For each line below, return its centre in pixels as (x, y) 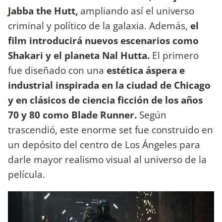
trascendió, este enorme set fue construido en (111, 130)
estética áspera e (146, 70)
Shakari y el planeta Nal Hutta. (80, 55)
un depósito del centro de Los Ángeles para (104, 145)
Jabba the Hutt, (44, 11)
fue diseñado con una (57, 70)
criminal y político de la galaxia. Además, (99, 26)
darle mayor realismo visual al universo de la (107, 160)
